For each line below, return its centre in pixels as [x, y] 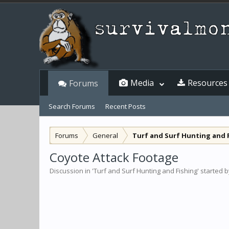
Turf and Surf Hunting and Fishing [145, 171]
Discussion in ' [72, 171]
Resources [208, 83]
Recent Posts [125, 106]
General [105, 135]
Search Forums [72, 106]
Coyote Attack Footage [114, 157]
